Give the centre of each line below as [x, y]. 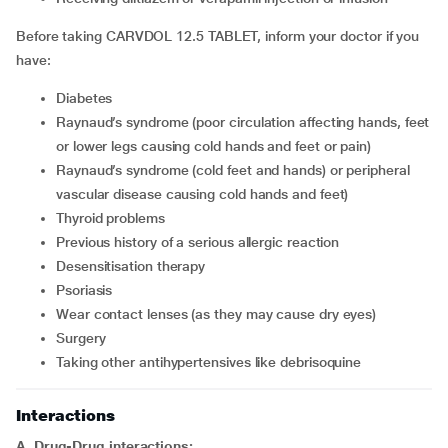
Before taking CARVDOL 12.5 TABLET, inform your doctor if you [218, 36]
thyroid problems [114, 218]
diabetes [89, 98]
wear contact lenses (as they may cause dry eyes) [222, 314]
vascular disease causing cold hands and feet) [202, 194]
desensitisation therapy [135, 266]
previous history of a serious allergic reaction [202, 242]
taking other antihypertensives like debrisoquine [212, 362]
